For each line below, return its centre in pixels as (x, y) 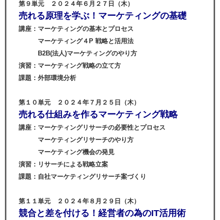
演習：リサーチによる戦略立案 (63, 164)
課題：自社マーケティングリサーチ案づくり (82, 177)
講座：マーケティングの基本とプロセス (76, 29)
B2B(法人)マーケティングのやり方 (78, 53)
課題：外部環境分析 (47, 78)
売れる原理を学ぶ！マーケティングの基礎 (103, 16)
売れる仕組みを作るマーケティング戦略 (98, 114)
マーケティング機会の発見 (67, 152)
